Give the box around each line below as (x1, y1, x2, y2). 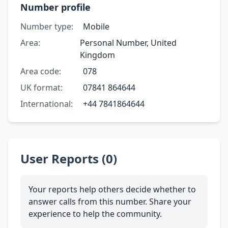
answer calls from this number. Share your (28, 195, 191, 207)
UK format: (20, 81, 63, 93)
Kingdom (80, 49, 116, 61)
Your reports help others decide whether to (28, 183, 196, 195)
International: (20, 98, 73, 109)
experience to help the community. (28, 208, 162, 219)
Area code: (20, 65, 61, 77)
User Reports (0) (20, 150, 117, 167)
